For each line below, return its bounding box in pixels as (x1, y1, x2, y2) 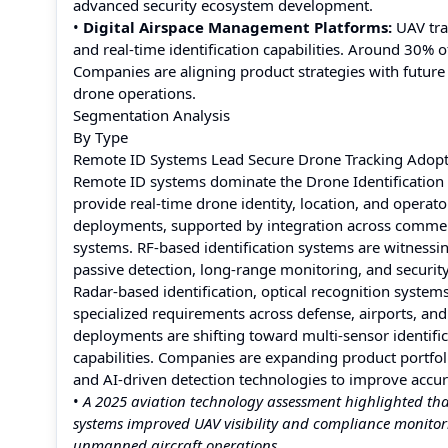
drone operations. (73, 83, 196, 103)
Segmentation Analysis (73, 105, 230, 125)
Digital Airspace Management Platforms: (83, 17, 392, 37)
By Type (73, 127, 128, 147)
